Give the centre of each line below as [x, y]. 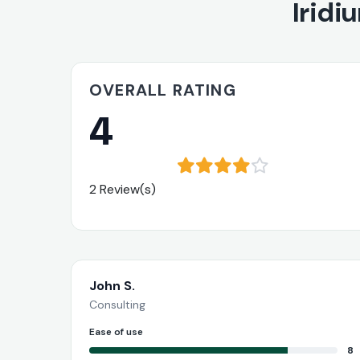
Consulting [117, 304]
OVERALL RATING [163, 90]
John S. [112, 285]
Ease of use [116, 331]
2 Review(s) [123, 189]
